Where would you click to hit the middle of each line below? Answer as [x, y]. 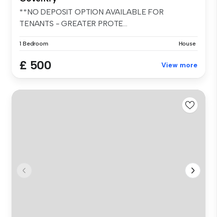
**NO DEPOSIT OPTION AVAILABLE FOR [92, 12]
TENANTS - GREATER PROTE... [73, 24]
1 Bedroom [34, 44]
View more [179, 65]
